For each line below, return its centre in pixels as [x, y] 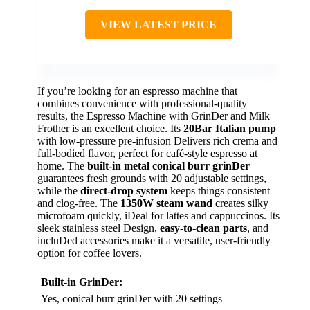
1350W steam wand [166, 203]
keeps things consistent [219, 190]
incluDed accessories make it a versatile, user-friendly [154, 240]
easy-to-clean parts [203, 228]
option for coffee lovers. [90, 253]
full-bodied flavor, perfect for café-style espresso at [147, 153]
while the [59, 190]
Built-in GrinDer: [82, 282]
